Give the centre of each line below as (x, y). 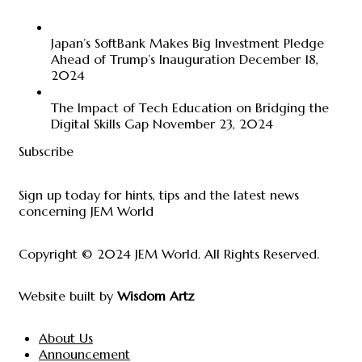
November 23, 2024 (213, 123)
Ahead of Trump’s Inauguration (143, 59)
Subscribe (46, 151)
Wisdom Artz (156, 295)
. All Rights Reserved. (259, 253)
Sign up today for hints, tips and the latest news (159, 194)
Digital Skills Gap (100, 123)
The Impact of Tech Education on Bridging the (190, 107)
